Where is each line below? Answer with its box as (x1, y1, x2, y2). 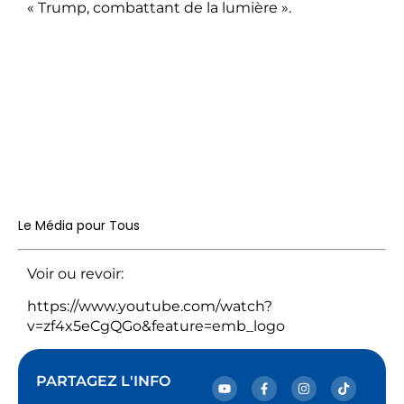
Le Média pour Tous (18, 216, 140, 235)
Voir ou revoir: (27, 264, 124, 282)
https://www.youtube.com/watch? (27, 297, 272, 315)
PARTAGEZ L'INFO (36, 372, 170, 390)
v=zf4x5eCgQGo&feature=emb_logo (27, 317, 285, 335)
